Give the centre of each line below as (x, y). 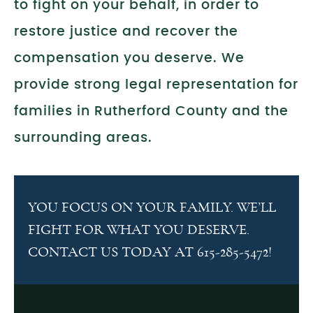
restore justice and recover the (126, 32)
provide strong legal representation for (156, 85)
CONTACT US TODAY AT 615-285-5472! (150, 253)
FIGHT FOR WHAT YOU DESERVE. (139, 230)
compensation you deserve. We (129, 58)
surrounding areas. (83, 138)
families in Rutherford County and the (151, 111)
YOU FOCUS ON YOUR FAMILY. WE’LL (152, 208)
